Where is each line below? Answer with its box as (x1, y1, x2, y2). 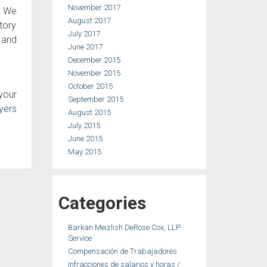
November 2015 (67, 69, 120, 77)
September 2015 (67, 95, 123, 104)
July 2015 (67, 121, 100, 130)
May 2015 (67, 147, 101, 156)
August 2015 (67, 108, 111, 117)
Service (67, 234, 92, 243)
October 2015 (67, 82, 113, 91)
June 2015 (67, 134, 103, 143)
